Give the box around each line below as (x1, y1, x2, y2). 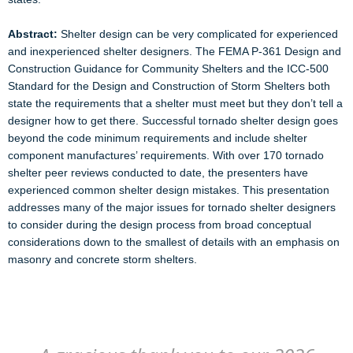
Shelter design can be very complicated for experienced (61, 28, 338, 40)
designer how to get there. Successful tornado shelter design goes (8, 114, 338, 127)
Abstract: (8, 28, 61, 40)
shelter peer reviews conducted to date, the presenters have (8, 166, 308, 179)
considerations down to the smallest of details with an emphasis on (8, 236, 340, 248)
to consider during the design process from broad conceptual (8, 218, 311, 231)
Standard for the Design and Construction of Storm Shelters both (8, 80, 330, 92)
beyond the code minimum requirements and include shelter (8, 132, 307, 144)
